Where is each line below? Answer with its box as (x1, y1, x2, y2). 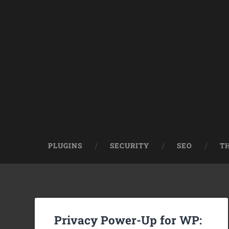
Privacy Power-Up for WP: (54, 212, 202, 228)
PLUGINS (48, 141, 83, 150)
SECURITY (110, 141, 150, 150)
